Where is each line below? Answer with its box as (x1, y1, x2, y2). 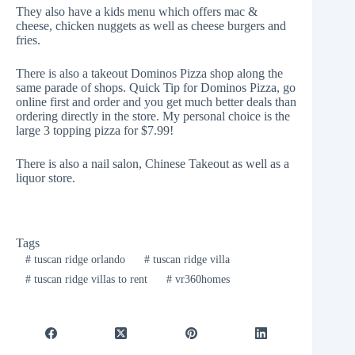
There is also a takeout (16, 67, 131, 80)
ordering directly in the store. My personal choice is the (16, 109, 290, 123)
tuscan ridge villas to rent (30, 273, 147, 285)
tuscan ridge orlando (30, 254, 125, 266)
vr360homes (171, 273, 230, 285)
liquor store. (16, 171, 75, 185)
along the (234, 67, 283, 80)
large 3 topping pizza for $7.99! (16, 124, 174, 137)
